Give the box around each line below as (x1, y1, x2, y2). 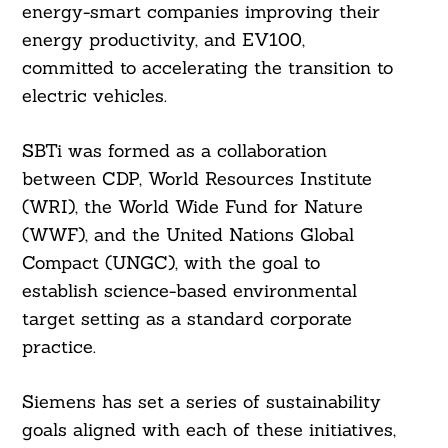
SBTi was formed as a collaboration (21, 139, 327, 163)
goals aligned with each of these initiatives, (21, 418, 396, 442)
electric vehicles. (21, 84, 167, 108)
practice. (21, 335, 96, 359)
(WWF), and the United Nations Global (21, 223, 354, 247)
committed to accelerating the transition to (21, 56, 393, 80)
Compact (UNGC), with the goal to (21, 251, 320, 275)
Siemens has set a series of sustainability (21, 390, 381, 414)
